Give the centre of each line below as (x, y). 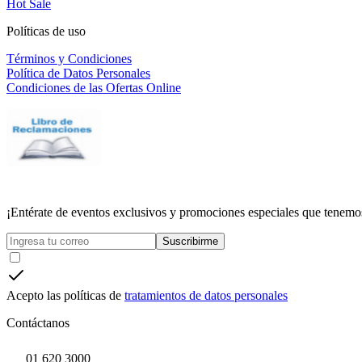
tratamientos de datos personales (206, 296)
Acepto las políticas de (64, 296)
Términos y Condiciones (69, 59)
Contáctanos (38, 323)
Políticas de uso (46, 32)
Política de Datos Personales (78, 74)
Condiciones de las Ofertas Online (94, 88)
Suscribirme (190, 242)
